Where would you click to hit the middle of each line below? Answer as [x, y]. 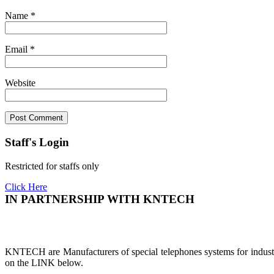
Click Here [26, 187]
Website [20, 83]
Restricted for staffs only [52, 166]
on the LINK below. [44, 263]
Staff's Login [37, 142]
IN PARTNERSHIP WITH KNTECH [100, 199]
